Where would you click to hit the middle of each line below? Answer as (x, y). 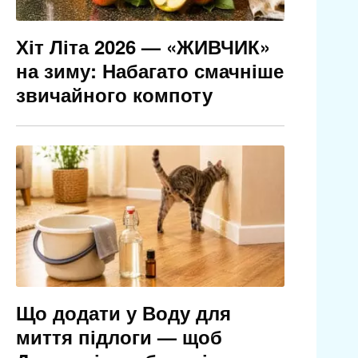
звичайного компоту (114, 95)
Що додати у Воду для (123, 313)
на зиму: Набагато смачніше (149, 71)
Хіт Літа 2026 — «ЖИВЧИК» (143, 47)
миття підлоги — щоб (119, 337)
